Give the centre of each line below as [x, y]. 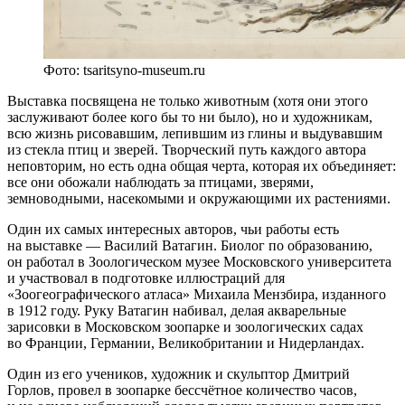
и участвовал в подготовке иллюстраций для [146, 278]
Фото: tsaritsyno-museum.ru [124, 70]
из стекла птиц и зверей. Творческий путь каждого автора [187, 149]
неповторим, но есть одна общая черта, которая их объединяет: [202, 165]
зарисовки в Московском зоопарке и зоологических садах [185, 326]
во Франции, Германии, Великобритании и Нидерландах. [186, 343]
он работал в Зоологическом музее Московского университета [199, 261]
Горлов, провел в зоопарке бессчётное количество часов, [182, 390]
